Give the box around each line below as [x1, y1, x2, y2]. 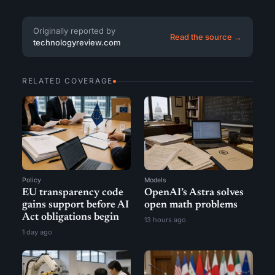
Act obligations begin [22, 212, 119, 223]
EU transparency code [22, 188, 123, 198]
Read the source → [170, 31, 242, 42]
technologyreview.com [33, 37, 121, 47]
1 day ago [22, 228, 52, 236]
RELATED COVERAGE [22, 76, 113, 85]
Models [144, 176, 166, 184]
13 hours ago [144, 215, 186, 224]
